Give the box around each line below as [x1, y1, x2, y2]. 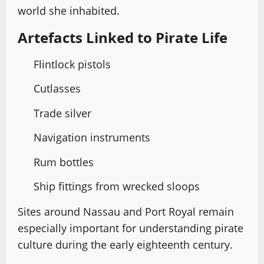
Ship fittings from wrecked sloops [34, 179, 200, 194]
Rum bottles [34, 154, 94, 169]
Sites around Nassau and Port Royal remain [18, 204, 234, 219]
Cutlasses [34, 81, 81, 96]
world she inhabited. [18, 3, 120, 18]
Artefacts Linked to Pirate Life [18, 27, 227, 47]
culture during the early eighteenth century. [18, 237, 233, 252]
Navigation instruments [34, 130, 150, 145]
